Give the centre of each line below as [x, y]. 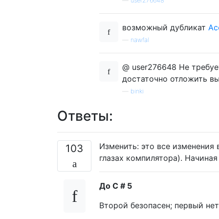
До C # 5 [116, 186]
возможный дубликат [165, 27]
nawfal [140, 40]
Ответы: [85, 116]
